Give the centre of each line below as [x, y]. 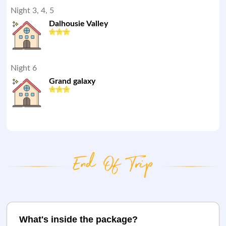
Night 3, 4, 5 [33, 11]
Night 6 [24, 68]
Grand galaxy [72, 81]
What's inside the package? [79, 219]
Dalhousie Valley [79, 24]
